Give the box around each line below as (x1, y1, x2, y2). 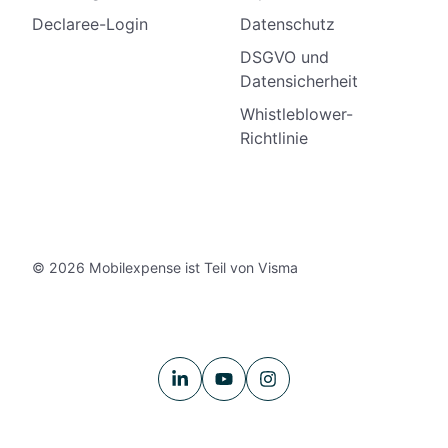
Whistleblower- (240, 103, 353, 124)
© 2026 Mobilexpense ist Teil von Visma (32, 258, 298, 276)
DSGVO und (240, 46, 329, 67)
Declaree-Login (32, 13, 148, 34)
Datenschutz (240, 13, 335, 34)
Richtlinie (240, 127, 308, 148)
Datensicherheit (240, 70, 358, 91)
